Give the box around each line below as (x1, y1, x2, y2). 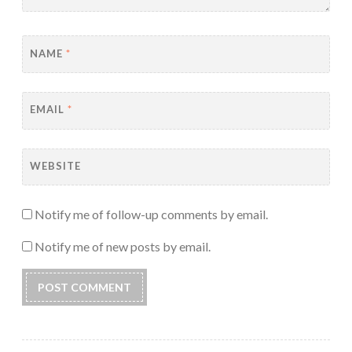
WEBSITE (29, 159, 81, 173)
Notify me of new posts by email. (35, 239, 211, 255)
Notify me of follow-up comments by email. (35, 207, 268, 222)
